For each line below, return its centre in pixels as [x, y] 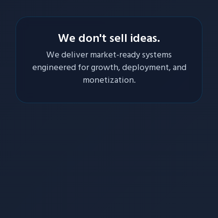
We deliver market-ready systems [109, 55]
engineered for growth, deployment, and [109, 68]
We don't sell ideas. [109, 39]
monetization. [109, 81]
